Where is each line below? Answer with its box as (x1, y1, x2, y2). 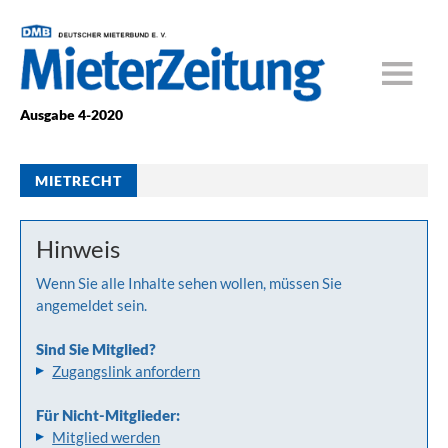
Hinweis (36, 234, 121, 264)
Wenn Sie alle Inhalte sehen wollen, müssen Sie (36, 274, 343, 293)
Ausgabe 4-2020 (20, 106, 124, 124)
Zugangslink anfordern (52, 362, 201, 381)
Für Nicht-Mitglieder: (36, 406, 181, 425)
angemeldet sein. (36, 296, 148, 315)
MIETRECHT (35, 172, 123, 190)
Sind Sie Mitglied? (36, 340, 157, 359)
